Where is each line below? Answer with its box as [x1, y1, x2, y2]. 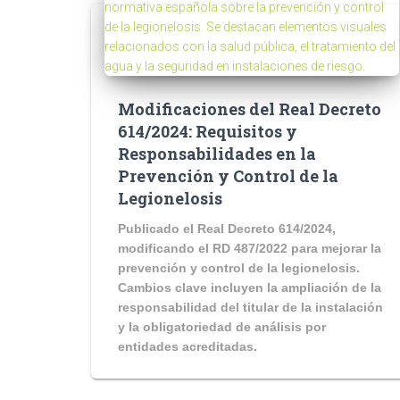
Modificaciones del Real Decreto [118, 98, 381, 120]
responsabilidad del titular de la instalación [118, 300, 383, 314]
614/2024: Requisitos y [118, 121, 297, 142]
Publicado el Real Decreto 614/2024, [118, 221, 336, 236]
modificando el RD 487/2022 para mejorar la [118, 241, 381, 255]
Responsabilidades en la [118, 143, 316, 164]
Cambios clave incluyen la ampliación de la [118, 280, 381, 295]
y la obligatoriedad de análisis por [118, 320, 326, 334]
